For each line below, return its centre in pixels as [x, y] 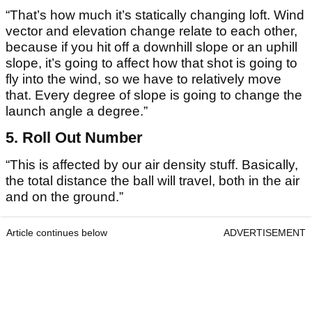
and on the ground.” [64, 197]
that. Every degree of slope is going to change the [154, 95]
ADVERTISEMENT [265, 233]
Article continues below [57, 233]
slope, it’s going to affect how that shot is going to [151, 63]
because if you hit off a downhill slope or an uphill [151, 47]
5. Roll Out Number [74, 138]
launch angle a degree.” [77, 111]
